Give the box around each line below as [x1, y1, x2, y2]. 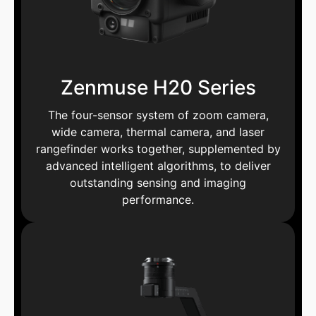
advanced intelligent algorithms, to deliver [45, 158, 271, 173]
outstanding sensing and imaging [70, 175, 246, 190]
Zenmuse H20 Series [60, 75, 256, 99]
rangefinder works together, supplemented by [35, 141, 281, 156]
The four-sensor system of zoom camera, [47, 107, 269, 122]
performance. [122, 192, 194, 207]
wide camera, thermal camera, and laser [51, 124, 265, 139]
